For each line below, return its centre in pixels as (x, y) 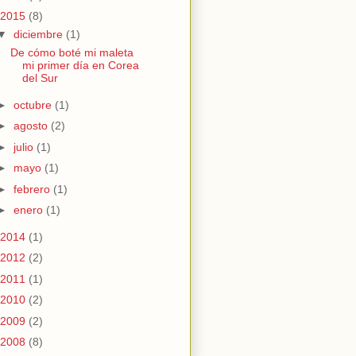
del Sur (40, 78)
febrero (33, 189)
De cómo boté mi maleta (72, 53)
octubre (34, 104)
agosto (32, 126)
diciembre (39, 35)
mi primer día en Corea (80, 66)
